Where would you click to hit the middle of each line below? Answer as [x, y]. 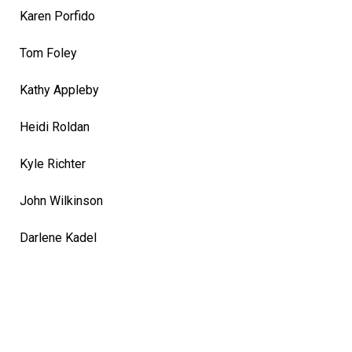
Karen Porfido [57, 16]
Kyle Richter [53, 163]
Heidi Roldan [55, 126]
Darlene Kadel [58, 237]
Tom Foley [48, 53]
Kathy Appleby [59, 90]
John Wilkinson [61, 200]
